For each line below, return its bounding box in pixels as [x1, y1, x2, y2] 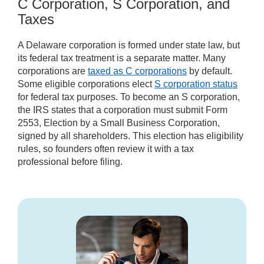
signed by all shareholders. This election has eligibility [18, 131, 243, 141]
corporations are [18, 66, 88, 77]
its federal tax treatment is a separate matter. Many [18, 53, 226, 64]
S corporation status [154, 79, 237, 90]
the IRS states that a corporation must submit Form [18, 105, 227, 115]
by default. [187, 66, 232, 77]
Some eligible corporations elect [18, 79, 154, 90]
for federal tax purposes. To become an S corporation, [18, 92, 240, 103]
